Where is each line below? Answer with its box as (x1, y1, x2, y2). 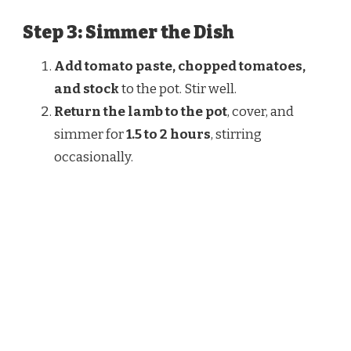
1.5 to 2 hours (126, 126, 211, 143)
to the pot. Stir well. (119, 81, 237, 98)
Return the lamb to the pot (54, 103, 227, 121)
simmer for (54, 126, 126, 143)
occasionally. (54, 149, 133, 166)
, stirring (211, 126, 262, 143)
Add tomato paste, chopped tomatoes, (54, 58, 306, 75)
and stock (54, 81, 119, 98)
